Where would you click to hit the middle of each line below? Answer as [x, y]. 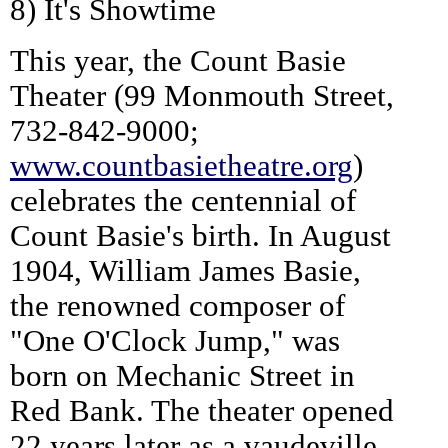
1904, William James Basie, [185, 270]
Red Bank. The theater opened [202, 410]
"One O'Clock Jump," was [175, 340]
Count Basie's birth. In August [200, 235]
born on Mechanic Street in [182, 375]
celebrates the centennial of [183, 200]
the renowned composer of [177, 305]
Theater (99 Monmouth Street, [202, 95]
